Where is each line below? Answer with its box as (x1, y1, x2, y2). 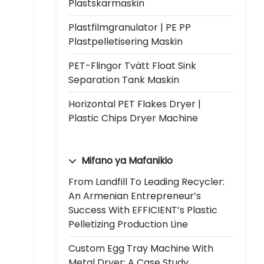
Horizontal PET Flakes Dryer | (68, 97, 201, 111)
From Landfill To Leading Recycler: (68, 174, 225, 189)
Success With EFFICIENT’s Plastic (68, 203, 217, 217)
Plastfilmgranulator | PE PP (68, 20, 191, 34)
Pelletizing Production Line (68, 217, 188, 231)
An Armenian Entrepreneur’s (68, 189, 201, 203)
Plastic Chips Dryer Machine (68, 111, 198, 125)
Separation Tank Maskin (68, 72, 179, 87)
